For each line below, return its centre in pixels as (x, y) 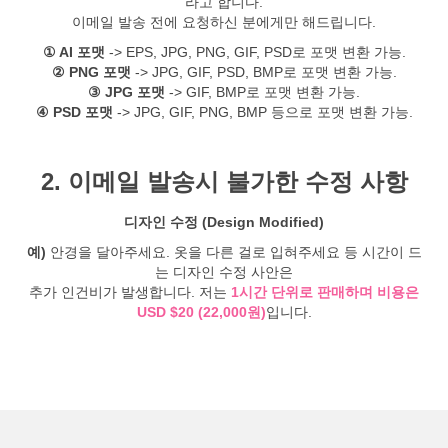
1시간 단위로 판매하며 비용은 (325, 292)
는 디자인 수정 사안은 (224, 272)
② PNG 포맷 (91, 72)
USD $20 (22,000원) (201, 312)
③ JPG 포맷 (126, 92)
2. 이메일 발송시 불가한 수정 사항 (224, 181)
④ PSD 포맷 (74, 112)
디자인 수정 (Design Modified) (224, 222)
